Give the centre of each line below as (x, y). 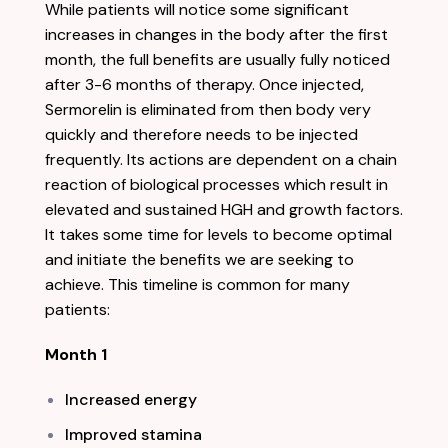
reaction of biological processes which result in (216, 184)
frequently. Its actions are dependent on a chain (221, 159)
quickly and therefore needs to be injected (201, 134)
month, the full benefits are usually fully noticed (217, 59)
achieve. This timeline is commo (158, 284)
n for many (311, 284)
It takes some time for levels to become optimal (218, 234)
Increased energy (131, 399)
